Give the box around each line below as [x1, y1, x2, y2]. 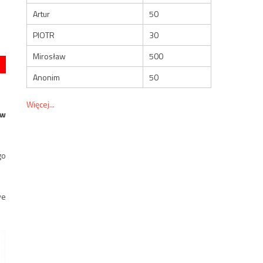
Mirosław [33, 49, 66, 62]
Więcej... [26, 97, 55, 110]
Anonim [33, 70, 60, 83]
